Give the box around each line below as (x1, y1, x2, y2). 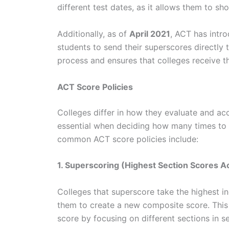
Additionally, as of (57, 28, 129, 39)
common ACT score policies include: (57, 133, 201, 144)
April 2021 (129, 28, 170, 39)
